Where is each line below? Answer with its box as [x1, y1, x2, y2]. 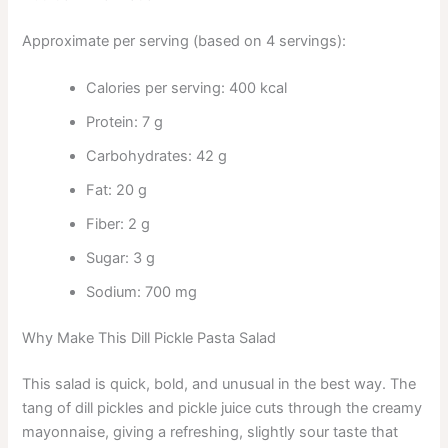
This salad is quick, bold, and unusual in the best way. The [22, 375, 417, 394]
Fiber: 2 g [86, 215, 151, 234]
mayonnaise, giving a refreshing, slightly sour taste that [22, 423, 399, 442]
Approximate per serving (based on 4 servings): [22, 32, 347, 51]
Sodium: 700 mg [86, 283, 198, 302]
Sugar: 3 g [86, 249, 156, 268]
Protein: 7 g [86, 113, 164, 132]
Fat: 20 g [86, 181, 148, 200]
